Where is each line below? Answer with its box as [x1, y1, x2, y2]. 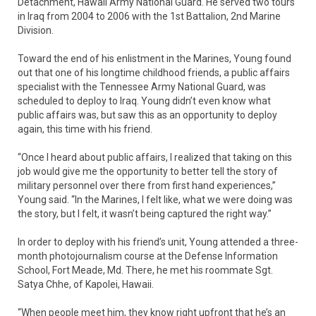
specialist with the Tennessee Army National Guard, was [18, 80, 266, 92]
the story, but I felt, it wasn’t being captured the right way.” [18, 207, 272, 219]
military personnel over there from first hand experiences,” [18, 179, 276, 191]
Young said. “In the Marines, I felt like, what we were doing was [18, 193, 293, 205]
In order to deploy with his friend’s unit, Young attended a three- [18, 236, 298, 248]
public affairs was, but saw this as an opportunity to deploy [18, 109, 277, 121]
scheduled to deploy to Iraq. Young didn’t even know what [18, 95, 271, 107]
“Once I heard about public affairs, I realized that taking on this [18, 151, 292, 163]
